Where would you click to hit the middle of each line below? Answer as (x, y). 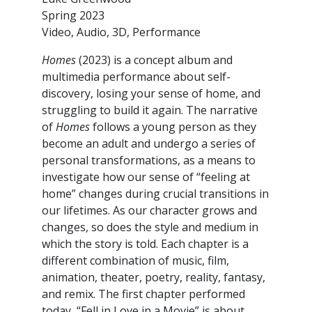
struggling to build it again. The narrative (150, 110)
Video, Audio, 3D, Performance (121, 32)
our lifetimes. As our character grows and (149, 211)
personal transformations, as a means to (149, 161)
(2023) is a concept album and (154, 60)
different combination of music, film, (135, 261)
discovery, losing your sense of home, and (151, 94)
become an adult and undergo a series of (149, 144)
